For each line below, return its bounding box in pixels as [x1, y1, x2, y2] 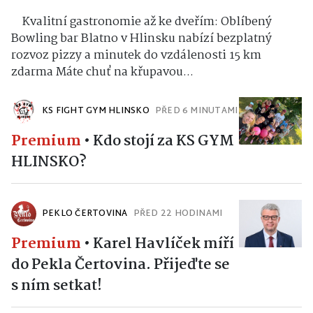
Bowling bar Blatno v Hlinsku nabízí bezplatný [11, 29, 272, 49]
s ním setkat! [11, 274, 102, 298]
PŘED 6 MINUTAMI [154, 103, 238, 119]
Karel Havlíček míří [93, 232, 234, 256]
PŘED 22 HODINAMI [133, 206, 223, 222]
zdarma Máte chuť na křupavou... [11, 63, 194, 82]
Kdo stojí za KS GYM [93, 129, 234, 154]
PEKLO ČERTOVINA [42, 206, 128, 222]
